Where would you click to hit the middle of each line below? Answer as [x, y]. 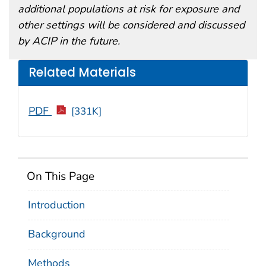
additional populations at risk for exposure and [129, 9]
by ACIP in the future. [69, 41]
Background [57, 234]
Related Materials [82, 73]
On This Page [61, 176]
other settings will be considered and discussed [131, 25]
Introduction [56, 205]
